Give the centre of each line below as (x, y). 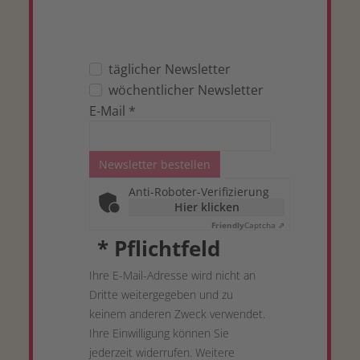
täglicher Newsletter (170, 69)
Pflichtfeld (164, 248)
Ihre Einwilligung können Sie (159, 333)
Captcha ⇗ (264, 225)
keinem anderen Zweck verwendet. (177, 314)
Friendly (228, 225)
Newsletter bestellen (155, 164)
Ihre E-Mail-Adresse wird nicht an (172, 275)
